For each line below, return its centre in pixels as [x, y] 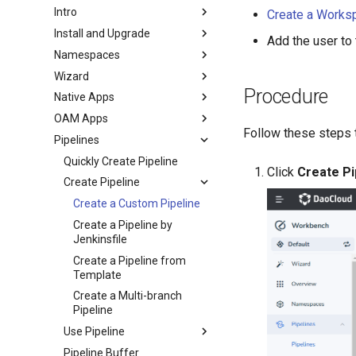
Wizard [72, 76]
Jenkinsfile [101, 239]
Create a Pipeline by [123, 224]
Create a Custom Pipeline [137, 203]
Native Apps [85, 97]
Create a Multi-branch [128, 296]
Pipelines [77, 139]
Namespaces [87, 54]
